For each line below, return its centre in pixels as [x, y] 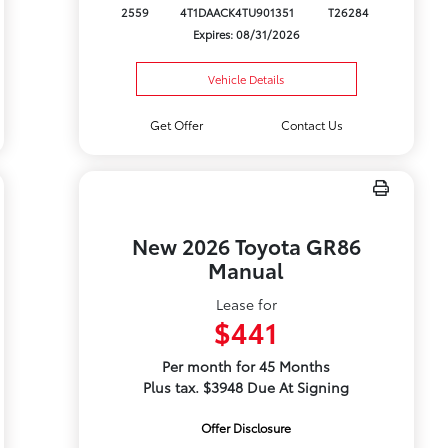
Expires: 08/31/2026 [246, 34]
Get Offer [177, 124]
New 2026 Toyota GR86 [246, 245]
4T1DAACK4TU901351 [237, 12]
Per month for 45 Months [246, 366]
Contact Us [311, 124]
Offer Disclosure [246, 427]
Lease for [246, 304]
